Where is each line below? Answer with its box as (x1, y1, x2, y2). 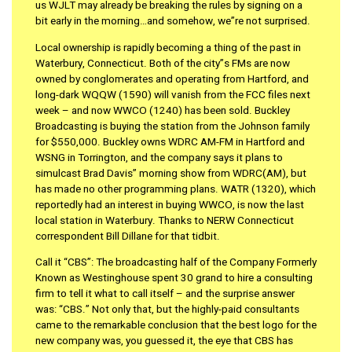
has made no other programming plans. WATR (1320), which (35, 181, 316, 197)
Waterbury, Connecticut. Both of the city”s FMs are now (35, 55, 290, 71)
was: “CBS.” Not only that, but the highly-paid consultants (35, 302, 299, 318)
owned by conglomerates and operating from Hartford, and (35, 71, 309, 87)
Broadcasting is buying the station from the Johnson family (35, 118, 310, 134)
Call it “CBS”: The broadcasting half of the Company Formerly (35, 255, 317, 271)
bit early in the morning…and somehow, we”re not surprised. (35, 13, 310, 30)
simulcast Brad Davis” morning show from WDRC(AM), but (35, 165, 306, 181)
